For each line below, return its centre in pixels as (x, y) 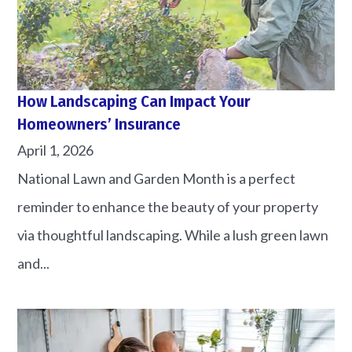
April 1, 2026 (56, 150)
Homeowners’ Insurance (99, 124)
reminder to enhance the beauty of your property (168, 206)
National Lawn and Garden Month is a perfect (157, 178)
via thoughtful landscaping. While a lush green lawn (173, 235)
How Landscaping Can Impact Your (134, 101)
